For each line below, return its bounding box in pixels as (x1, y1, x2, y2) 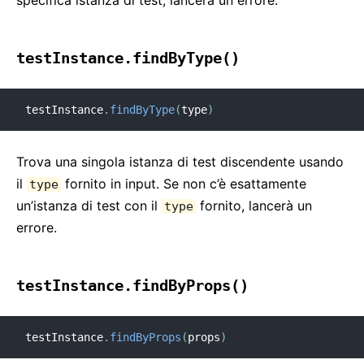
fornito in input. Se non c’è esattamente (61, 175, 306, 192)
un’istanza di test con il (16, 197, 162, 214)
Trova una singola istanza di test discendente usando (16, 154, 344, 170)
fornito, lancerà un (196, 197, 312, 214)
